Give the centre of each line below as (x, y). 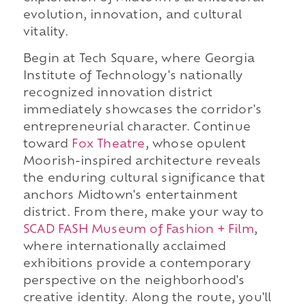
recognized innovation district (117, 94)
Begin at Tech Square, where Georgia (139, 60)
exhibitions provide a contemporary (137, 265)
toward (47, 145)
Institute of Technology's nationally (133, 77)
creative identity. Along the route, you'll (147, 299)
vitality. (45, 32)
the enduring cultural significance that (144, 179)
